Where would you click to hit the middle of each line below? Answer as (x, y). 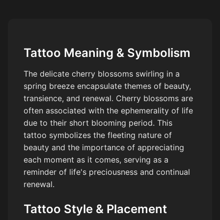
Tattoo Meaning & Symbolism (107, 53)
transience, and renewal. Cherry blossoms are (108, 98)
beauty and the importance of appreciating (104, 148)
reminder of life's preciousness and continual (107, 172)
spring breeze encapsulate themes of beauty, (107, 86)
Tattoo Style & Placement (95, 209)
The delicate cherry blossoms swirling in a (102, 74)
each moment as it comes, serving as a (96, 160)
